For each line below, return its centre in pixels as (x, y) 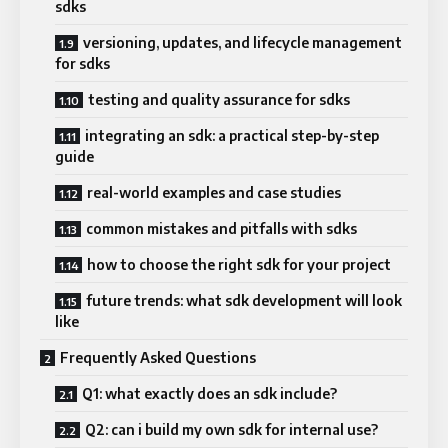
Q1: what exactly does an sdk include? (209, 393)
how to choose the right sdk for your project (239, 264)
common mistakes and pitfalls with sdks (221, 228)
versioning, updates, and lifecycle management (242, 42)
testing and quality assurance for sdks (219, 99)
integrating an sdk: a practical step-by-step (232, 135)
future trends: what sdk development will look (244, 300)
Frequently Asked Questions (158, 357)
